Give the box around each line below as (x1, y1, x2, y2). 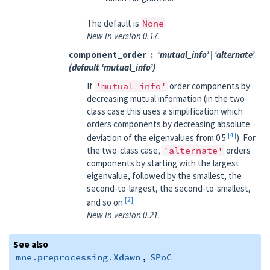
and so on (87, 196, 125, 208)
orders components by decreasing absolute (87, 118, 250, 130)
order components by (168, 80, 250, 92)
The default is (87, 17, 141, 29)
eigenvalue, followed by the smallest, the (87, 170, 242, 181)
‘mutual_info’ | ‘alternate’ (157, 49, 254, 60)
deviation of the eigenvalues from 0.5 (87, 132, 228, 143)
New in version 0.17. (87, 30, 160, 42)
